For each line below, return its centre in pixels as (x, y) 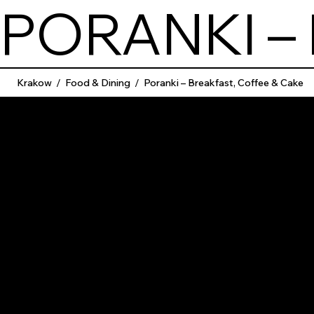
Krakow (34, 82)
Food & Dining (98, 82)
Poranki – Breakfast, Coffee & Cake (224, 82)
